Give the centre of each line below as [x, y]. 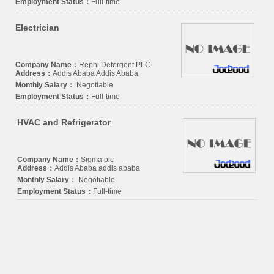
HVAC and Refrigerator [64, 122]
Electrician [38, 27]
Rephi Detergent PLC [115, 65]
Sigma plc [97, 159]
